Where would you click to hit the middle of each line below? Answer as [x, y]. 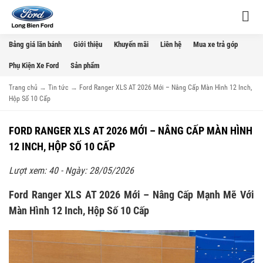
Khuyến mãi [131, 44]
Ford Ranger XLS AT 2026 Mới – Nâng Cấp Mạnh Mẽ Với [131, 195]
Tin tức [58, 87]
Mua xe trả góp [215, 44]
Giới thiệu [88, 44]
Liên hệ [171, 44]
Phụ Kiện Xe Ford [34, 65]
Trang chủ [23, 87]
